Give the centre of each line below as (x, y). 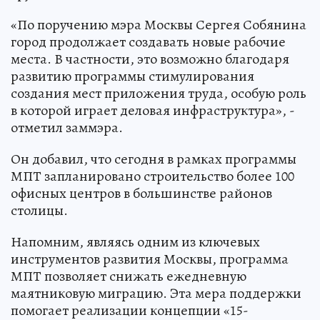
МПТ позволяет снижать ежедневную (129, 276)
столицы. (39, 210)
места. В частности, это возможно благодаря (150, 59)
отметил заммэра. (67, 127)
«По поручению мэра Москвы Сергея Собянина (159, 24)
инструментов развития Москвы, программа (150, 259)
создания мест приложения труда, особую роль (159, 93)
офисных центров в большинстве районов (141, 193)
